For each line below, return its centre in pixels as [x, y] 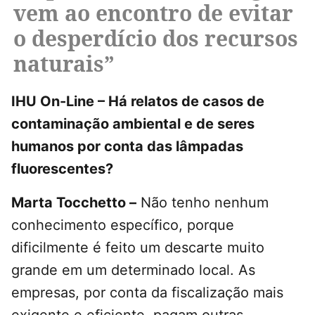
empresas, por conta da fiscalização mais [147, 293]
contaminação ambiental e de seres [133, 124]
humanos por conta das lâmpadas [127, 147]
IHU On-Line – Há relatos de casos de [138, 102]
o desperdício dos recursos [156, 39]
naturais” [64, 64]
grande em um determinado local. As [133, 270]
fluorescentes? [62, 169]
